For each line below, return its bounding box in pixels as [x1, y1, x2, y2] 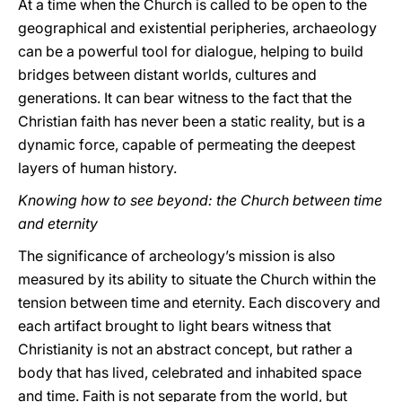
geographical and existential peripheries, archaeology [18, 19, 377, 37]
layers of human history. [18, 159, 177, 177]
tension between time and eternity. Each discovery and [18, 293, 380, 311]
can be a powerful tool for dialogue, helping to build [18, 42, 363, 60]
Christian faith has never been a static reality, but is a [18, 112, 365, 130]
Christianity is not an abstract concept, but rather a [18, 340, 353, 358]
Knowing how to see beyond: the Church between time [18, 191, 382, 209]
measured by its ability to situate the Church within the [18, 270, 376, 288]
